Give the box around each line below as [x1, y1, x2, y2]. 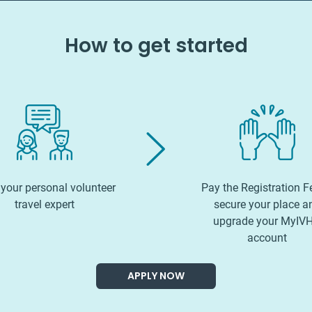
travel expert [15, 197, 75, 211]
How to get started [64, 31, 248, 59]
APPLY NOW [127, 268, 185, 283]
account [247, 231, 288, 244]
